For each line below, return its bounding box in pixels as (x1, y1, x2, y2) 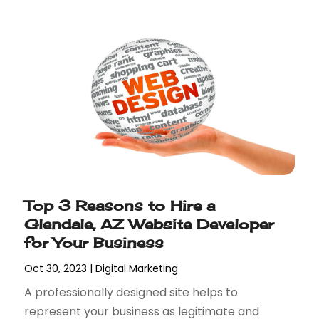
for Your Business (24, 234, 164, 252)
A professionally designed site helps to (24, 284, 239, 301)
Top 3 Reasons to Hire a (24, 197, 216, 215)
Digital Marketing (95, 261, 179, 276)
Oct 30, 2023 (24, 261, 88, 276)
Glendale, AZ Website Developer (24, 215, 275, 234)
